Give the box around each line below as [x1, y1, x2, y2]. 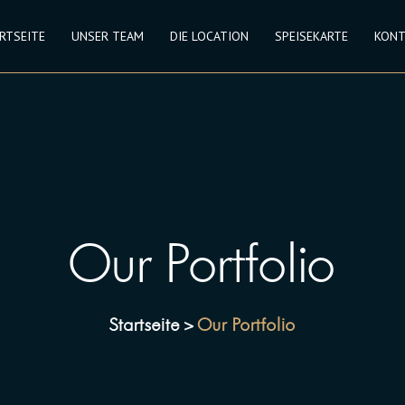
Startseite [109, 314, 180, 335]
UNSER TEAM [71, 27, 144, 44]
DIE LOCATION [169, 27, 249, 44]
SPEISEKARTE [274, 27, 348, 44]
